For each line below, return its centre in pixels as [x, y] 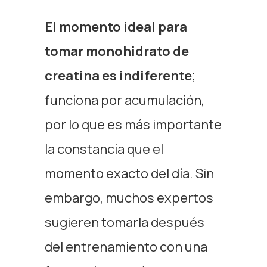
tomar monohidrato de [117, 51]
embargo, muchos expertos [129, 198]
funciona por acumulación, [124, 100]
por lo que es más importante [133, 125]
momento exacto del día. [120, 173]
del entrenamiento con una [126, 247]
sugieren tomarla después [124, 222]
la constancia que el [104, 149]
